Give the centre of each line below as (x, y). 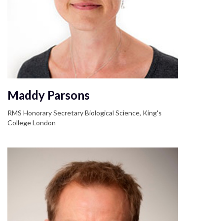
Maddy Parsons (49, 95)
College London (32, 123)
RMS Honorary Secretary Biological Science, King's (85, 113)
